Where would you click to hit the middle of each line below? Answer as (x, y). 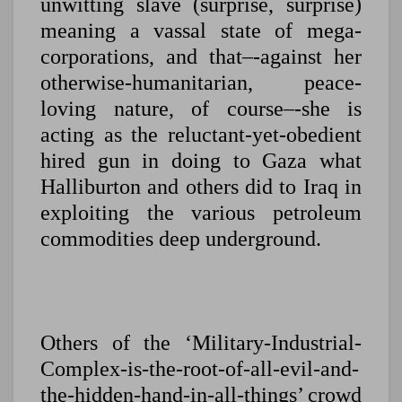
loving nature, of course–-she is (201, 109)
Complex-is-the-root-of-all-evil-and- (200, 369)
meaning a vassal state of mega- (201, 31)
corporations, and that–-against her (201, 57)
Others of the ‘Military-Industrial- (201, 343)
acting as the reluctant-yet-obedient (201, 135)
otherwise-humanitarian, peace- (201, 83)
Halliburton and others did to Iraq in (201, 187)
